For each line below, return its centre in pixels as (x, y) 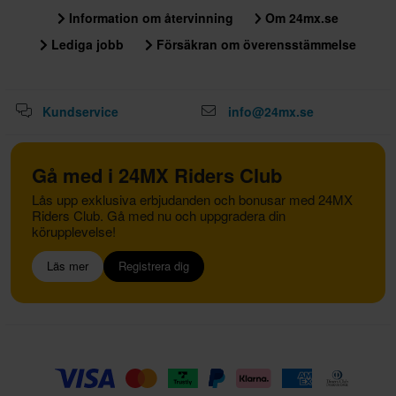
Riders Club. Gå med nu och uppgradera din (159, 215)
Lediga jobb (86, 44)
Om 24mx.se (301, 17)
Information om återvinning (149, 17)
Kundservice (80, 111)
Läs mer (68, 266)
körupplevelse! (74, 231)
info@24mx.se (271, 111)
